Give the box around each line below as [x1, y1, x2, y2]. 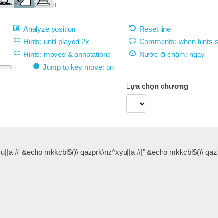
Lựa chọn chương [126, 82, 188, 90]
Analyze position [23, 25, 75, 33]
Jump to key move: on [43, 63, 114, 71]
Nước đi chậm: [139, 50, 189, 58]
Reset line [139, 25, 171, 33]
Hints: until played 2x [23, 37, 89, 46]
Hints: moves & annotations [23, 50, 111, 58]
